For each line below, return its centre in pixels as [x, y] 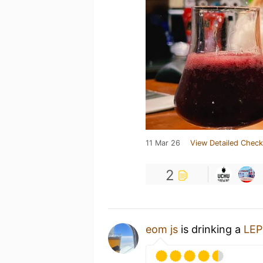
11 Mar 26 [163, 143]
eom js [162, 229]
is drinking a [211, 229]
